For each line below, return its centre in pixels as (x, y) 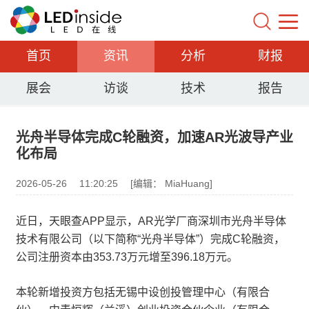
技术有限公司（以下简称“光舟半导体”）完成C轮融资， (150, 239)
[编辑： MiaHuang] (171, 183)
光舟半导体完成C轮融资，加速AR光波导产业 (154, 137)
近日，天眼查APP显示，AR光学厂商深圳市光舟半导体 (151, 221)
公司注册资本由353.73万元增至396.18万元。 (127, 257)
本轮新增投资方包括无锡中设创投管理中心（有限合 (143, 292)
